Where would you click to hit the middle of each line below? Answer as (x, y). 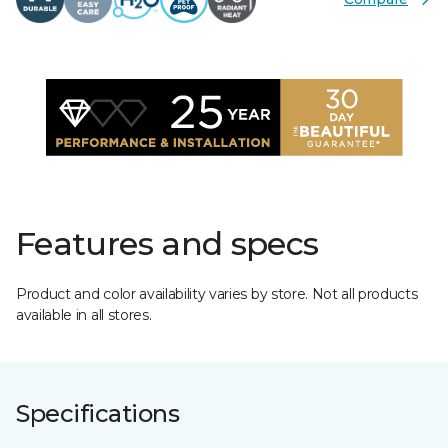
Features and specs (167, 243)
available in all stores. (84, 315)
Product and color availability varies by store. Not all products (217, 294)
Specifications (98, 413)
